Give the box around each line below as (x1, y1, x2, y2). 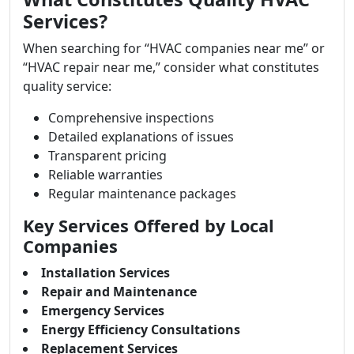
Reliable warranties (48, 165, 163, 183)
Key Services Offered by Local (23, 213, 274, 237)
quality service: (23, 77, 111, 95)
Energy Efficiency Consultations (41, 320, 240, 338)
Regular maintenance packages (48, 184, 236, 202)
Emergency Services (41, 301, 164, 319)
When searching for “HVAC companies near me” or (23, 39, 325, 57)
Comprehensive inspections (48, 108, 214, 126)
